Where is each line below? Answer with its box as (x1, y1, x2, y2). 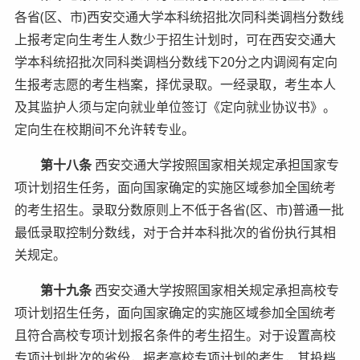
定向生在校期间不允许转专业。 (14, 120, 194, 138)
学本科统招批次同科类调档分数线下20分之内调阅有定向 (14, 52, 337, 71)
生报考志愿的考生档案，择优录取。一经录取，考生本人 (14, 75, 336, 93)
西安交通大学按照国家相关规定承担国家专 (91, 155, 339, 174)
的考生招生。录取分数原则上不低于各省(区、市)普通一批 (14, 200, 344, 219)
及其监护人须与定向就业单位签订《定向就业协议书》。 (14, 97, 336, 116)
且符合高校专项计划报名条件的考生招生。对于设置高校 (14, 325, 336, 344)
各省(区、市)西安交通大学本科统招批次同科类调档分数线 (14, 7, 344, 26)
